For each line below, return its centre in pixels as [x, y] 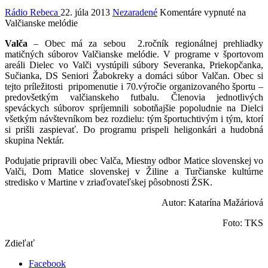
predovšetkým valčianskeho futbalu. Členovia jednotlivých [134, 98]
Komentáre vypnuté [197, 13]
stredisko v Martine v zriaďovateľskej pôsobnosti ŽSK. [109, 182]
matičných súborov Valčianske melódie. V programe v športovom [134, 54]
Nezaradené [135, 13]
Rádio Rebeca [33, 13]
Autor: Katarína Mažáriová [212, 203]
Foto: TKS [243, 223]
